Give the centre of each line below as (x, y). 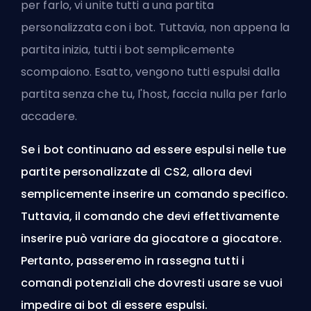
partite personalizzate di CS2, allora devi (137, 171)
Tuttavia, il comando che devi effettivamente (150, 216)
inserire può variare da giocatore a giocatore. (151, 238)
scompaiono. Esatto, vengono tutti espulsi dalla (150, 72)
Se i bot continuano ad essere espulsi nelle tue (153, 149)
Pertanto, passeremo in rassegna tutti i (133, 260)
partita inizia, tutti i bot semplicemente (128, 49)
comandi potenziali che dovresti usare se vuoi (152, 283)
